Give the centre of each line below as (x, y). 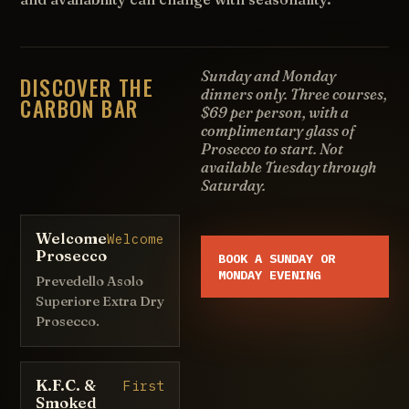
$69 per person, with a (274, 112)
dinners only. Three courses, (294, 94)
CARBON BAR (79, 108)
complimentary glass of (277, 130)
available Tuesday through (288, 167)
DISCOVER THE (87, 87)
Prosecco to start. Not (272, 148)
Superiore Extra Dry (100, 302)
